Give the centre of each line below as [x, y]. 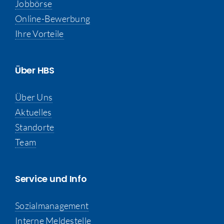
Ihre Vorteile [39, 33]
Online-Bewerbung [52, 18]
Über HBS [34, 70]
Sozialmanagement [52, 205]
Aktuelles [33, 112]
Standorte [34, 127]
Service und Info [51, 178]
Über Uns [34, 97]
